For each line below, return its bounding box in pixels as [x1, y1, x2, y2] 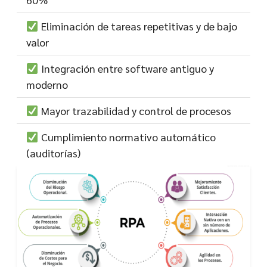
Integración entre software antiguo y [38, 61, 214, 75]
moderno [26, 77, 68, 91]
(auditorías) [26, 145, 80, 160]
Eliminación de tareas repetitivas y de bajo [38, 18, 237, 33]
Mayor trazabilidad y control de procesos [38, 103, 231, 117]
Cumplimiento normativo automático [38, 129, 216, 144]
